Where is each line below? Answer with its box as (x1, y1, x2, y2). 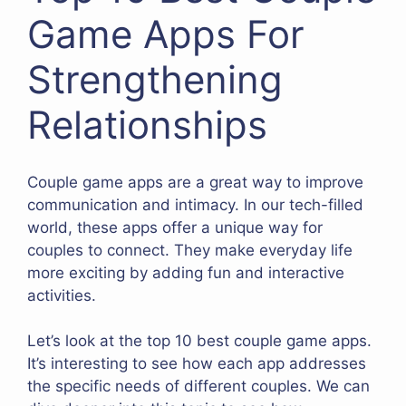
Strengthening (27, 56, 283, 103)
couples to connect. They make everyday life (27, 240, 353, 259)
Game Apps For (27, 11, 304, 58)
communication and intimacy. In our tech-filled (27, 195, 363, 214)
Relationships (27, 101, 267, 149)
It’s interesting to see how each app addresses (27, 354, 366, 373)
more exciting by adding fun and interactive (27, 263, 344, 282)
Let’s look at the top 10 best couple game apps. (27, 332, 372, 351)
